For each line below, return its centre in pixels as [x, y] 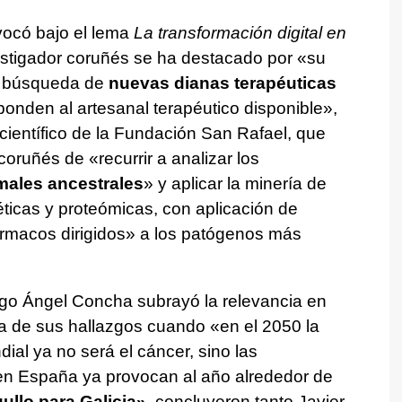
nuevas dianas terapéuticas [222, 83]
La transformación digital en [240, 33]
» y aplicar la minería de [235, 184]
